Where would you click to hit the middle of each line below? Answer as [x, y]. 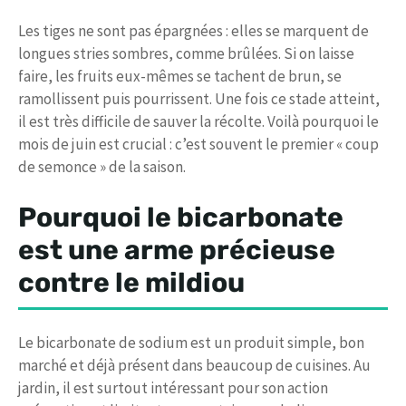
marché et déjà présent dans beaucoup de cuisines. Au [194, 366]
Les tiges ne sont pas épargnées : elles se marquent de [193, 30]
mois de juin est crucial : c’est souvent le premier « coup [198, 144]
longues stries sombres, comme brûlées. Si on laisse [186, 53]
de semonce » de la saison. [102, 166]
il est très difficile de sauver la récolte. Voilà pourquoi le [198, 121]
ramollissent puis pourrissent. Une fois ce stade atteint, [199, 98]
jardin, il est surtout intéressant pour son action [173, 388]
